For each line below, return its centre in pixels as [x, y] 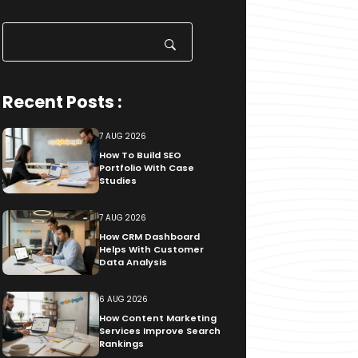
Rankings [121, 344]
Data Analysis [133, 263]
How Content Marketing [157, 318]
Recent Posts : [62, 101]
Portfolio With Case [146, 167]
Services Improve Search [159, 331]
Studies [117, 180]
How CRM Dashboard [149, 237]
